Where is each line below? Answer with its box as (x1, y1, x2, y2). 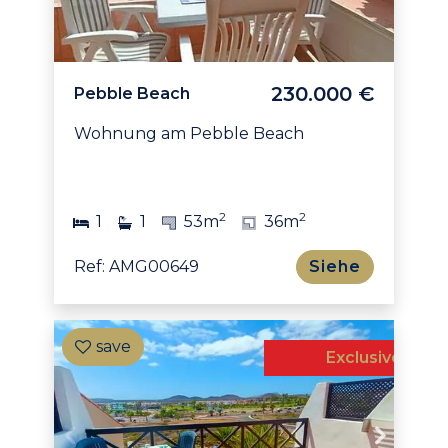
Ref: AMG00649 (74, 257, 199, 277)
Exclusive (326, 348, 402, 368)
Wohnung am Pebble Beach (74, 124, 304, 144)
